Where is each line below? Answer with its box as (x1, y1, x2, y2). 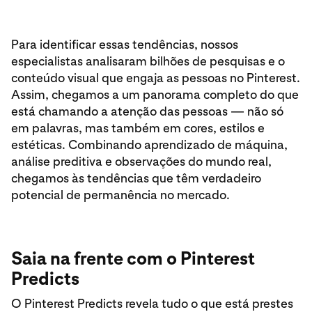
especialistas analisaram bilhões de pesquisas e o (11, 54, 285, 68)
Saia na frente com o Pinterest (11, 247, 255, 269)
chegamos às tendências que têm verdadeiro (11, 171, 261, 185)
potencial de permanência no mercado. (11, 187, 233, 202)
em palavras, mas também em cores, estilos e (11, 120, 265, 135)
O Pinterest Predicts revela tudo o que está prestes (11, 296, 293, 311)
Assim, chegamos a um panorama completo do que (11, 87, 299, 102)
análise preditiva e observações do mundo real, (11, 154, 272, 169)
